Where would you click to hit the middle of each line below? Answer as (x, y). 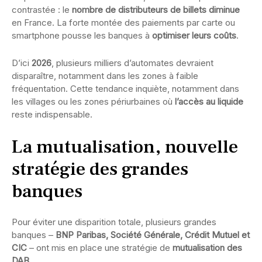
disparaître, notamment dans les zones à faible (105, 75)
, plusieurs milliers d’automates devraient (132, 63)
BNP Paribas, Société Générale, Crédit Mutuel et (153, 235)
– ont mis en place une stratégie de (100, 247)
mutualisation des (207, 247)
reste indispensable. (52, 114)
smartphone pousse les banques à (82, 35)
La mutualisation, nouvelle (125, 146)
